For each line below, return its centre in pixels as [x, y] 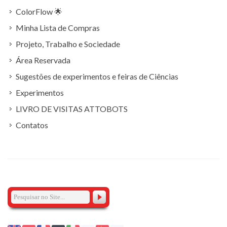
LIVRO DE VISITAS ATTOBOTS [72, 109]
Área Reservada [43, 60]
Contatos [32, 125]
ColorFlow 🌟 [39, 11]
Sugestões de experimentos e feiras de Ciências [97, 76]
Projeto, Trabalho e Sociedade [68, 44]
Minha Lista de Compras [58, 28]
